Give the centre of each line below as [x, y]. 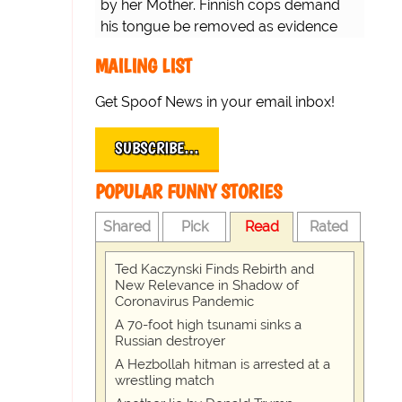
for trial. [125, 48]
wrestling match [165, 381]
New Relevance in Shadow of [207, 286]
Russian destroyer [170, 341]
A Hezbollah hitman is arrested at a [223, 365]
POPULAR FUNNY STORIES [188, 192]
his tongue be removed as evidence [219, 27]
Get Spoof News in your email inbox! [215, 102]
